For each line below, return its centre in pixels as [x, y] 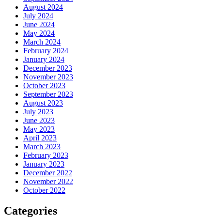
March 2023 [42, 147]
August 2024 [43, 7]
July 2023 [38, 112]
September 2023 [48, 94]
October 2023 [44, 86]
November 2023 [48, 77]
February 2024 [46, 51]
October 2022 [44, 190]
